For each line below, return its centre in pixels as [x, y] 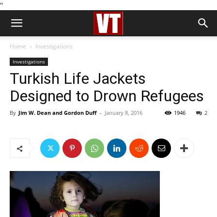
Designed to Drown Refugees [107, 96]
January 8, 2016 [124, 113]
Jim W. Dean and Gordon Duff [58, 113]
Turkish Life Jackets [78, 78]
